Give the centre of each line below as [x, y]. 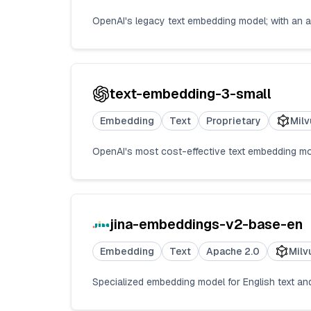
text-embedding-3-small [191, 94]
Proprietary [234, 121]
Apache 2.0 [233, 252]
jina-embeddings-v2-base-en [206, 225]
